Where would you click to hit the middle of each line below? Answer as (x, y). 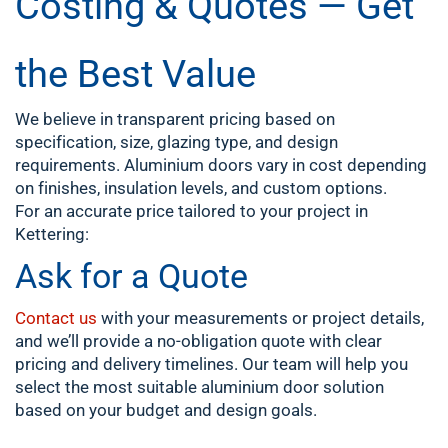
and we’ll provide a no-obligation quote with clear (198, 341)
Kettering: (52, 234)
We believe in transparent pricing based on (175, 119)
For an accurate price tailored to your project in (191, 211)
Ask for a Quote (131, 276)
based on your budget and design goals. (166, 410)
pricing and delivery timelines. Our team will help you (211, 364)
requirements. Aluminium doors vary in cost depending (221, 165)
